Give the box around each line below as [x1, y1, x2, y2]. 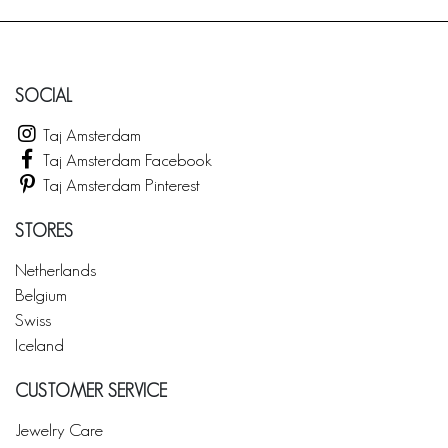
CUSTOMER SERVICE [15, 380, 167, 401]
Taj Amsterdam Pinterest [39, 174, 200, 194]
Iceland [15, 334, 64, 354]
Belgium [15, 284, 67, 304]
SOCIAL [15, 85, 72, 106]
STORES [15, 220, 73, 241]
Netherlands [15, 259, 96, 279]
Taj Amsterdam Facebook [39, 149, 212, 169]
